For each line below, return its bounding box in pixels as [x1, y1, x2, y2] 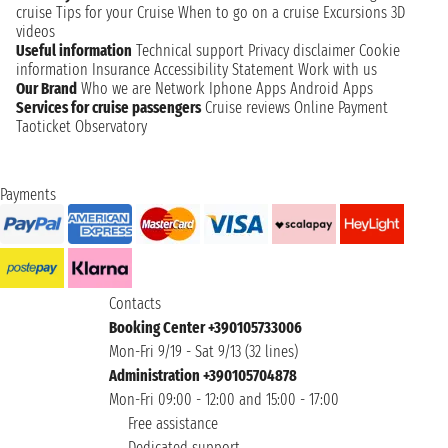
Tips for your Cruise [56, 2, 174, 22]
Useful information [16, 40, 132, 60]
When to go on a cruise [178, 2, 319, 22]
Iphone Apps [209, 78, 286, 98]
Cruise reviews [205, 97, 290, 117]
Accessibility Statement [154, 59, 294, 79]
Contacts [109, 293, 161, 313]
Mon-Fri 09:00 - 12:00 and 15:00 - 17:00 [109, 389, 339, 409]
